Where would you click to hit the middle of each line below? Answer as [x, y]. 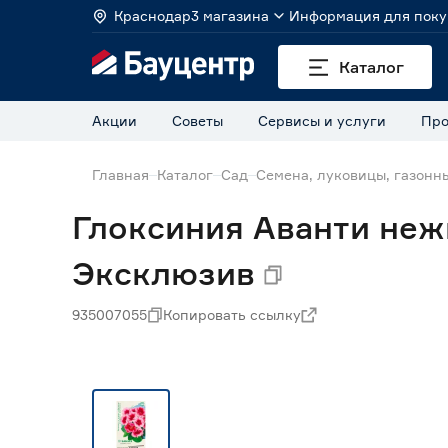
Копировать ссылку [232, 314]
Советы [197, 120]
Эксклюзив [163, 273]
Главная [120, 174]
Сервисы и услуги [322, 120]
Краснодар [152, 15]
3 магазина [230, 15]
